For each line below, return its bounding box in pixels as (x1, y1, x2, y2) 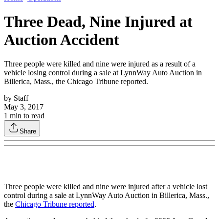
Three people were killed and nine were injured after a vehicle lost (4, 182, 207, 191)
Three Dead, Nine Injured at (4, 13, 193, 31)
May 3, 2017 (4, 102, 44, 111)
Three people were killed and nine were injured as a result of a (4, 59, 196, 68)
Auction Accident (4, 31, 119, 49)
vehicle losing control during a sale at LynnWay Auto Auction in (4, 68, 202, 77)
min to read (8, 111, 44, 120)
